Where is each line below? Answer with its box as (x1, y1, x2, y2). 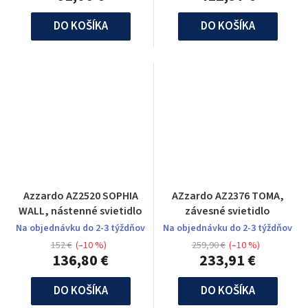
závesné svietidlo (185, 203, 270, 219)
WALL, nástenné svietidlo (19, 203, 142, 219)
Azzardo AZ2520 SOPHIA (23, 188, 138, 203)
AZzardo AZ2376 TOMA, (171, 188, 284, 203)
